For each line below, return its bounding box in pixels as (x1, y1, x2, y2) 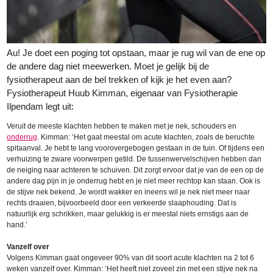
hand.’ (7, 221, 28, 230)
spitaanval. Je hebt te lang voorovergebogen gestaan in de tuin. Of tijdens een (7, 144, 265, 153)
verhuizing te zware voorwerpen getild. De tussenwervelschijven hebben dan (7, 155, 262, 164)
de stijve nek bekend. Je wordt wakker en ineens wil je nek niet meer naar (7, 188, 250, 197)
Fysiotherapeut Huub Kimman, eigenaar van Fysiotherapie (7, 88, 238, 99)
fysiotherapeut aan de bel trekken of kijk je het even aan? (7, 74, 232, 85)
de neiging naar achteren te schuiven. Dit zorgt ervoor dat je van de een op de (7, 166, 264, 175)
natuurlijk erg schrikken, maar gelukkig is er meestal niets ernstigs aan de (7, 210, 249, 219)
